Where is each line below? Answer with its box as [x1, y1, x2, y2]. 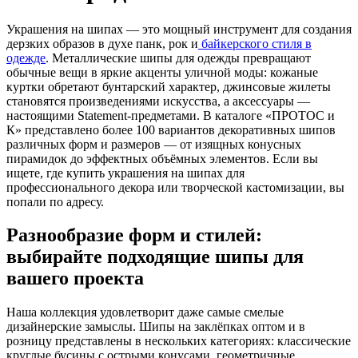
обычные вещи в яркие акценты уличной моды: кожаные [6, 65, 318, 79]
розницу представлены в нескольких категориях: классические [6, 334, 351, 348]
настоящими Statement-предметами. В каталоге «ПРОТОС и [6, 108, 335, 122]
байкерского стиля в [198, 36, 312, 50]
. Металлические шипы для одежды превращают [46, 50, 311, 65]
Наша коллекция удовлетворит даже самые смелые [6, 305, 284, 320]
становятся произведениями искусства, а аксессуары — [6, 93, 310, 108]
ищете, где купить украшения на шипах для [6, 165, 245, 180]
